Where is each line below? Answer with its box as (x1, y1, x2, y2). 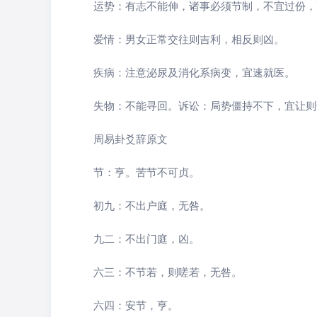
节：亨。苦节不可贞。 (93, 164, 200, 179)
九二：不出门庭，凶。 (93, 231, 200, 246)
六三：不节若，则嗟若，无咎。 (93, 264, 242, 279)
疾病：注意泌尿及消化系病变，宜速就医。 (93, 64, 295, 79)
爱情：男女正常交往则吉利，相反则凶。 (93, 31, 284, 46)
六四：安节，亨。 (93, 297, 178, 312)
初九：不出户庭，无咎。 (93, 197, 210, 212)
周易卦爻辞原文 (93, 131, 168, 146)
